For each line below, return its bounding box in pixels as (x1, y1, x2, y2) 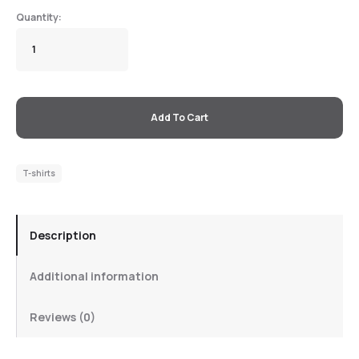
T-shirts (22, 167, 55, 179)
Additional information (30, 268, 159, 284)
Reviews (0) (30, 309, 95, 325)
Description (30, 228, 96, 243)
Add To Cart (151, 111, 208, 124)
